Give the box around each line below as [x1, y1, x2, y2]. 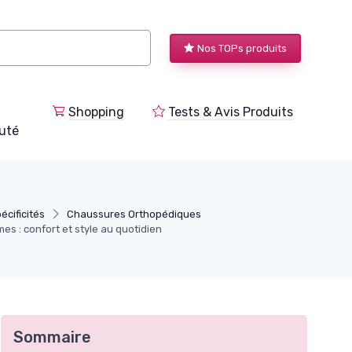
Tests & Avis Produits [168, 104, 293, 119]
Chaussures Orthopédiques [67, 207, 202, 220]
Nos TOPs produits [197, 42, 287, 54]
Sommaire [13, 327, 91, 346]
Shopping [68, 104, 124, 119]
